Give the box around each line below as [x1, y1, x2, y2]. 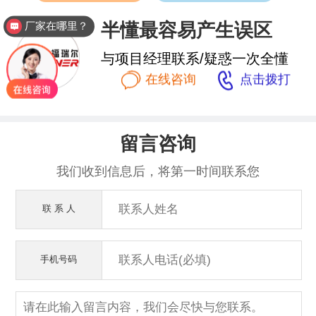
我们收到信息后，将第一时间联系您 [56, 164, 260, 179]
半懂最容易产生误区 [101, 20, 273, 42]
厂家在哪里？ [25, 20, 89, 32]
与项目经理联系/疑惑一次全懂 [101, 51, 289, 67]
